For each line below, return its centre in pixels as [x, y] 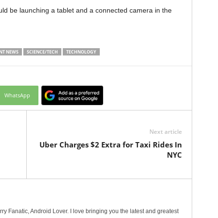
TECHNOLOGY [81, 52]
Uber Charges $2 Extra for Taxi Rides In [110, 144]
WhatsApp [17, 95]
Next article [165, 131]
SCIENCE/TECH [42, 52]
